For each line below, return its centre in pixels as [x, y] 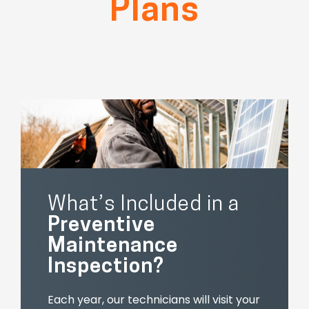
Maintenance [112, 247]
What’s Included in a [143, 206]
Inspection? [106, 268]
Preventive [101, 226]
